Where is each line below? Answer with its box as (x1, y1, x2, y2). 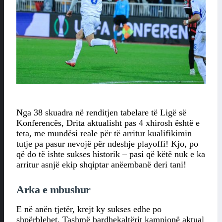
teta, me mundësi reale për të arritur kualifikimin (16, 128, 192, 138)
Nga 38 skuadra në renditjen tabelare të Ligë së (16, 107, 186, 117)
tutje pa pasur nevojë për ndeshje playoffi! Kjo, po (16, 138, 198, 149)
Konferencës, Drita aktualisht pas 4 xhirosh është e (16, 117, 200, 128)
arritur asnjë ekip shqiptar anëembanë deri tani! (16, 159, 186, 169)
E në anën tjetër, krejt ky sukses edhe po (16, 204, 162, 215)
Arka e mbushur (16, 183, 91, 196)
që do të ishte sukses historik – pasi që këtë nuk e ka (16, 149, 205, 159)
